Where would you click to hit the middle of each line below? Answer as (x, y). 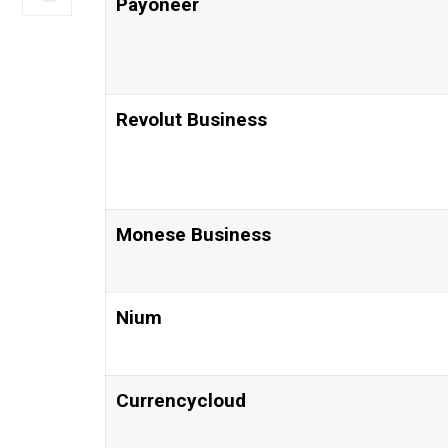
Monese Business (193, 235)
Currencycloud (180, 401)
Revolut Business (191, 120)
